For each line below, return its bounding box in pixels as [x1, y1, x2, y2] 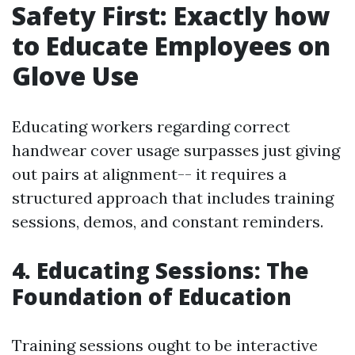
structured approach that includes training [12, 188, 334, 208]
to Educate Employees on [12, 29, 330, 63]
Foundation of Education [12, 281, 292, 311]
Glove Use [12, 59, 139, 93]
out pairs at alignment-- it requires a [12, 164, 287, 184]
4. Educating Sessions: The [12, 255, 309, 285]
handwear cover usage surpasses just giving [12, 140, 340, 160]
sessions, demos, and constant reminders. [12, 212, 323, 231]
